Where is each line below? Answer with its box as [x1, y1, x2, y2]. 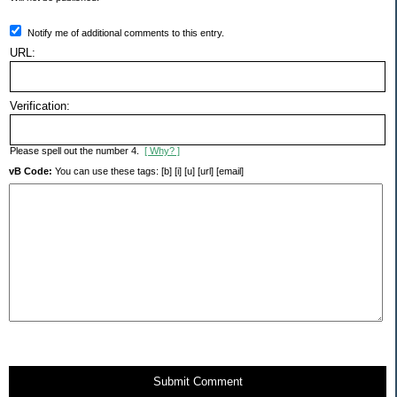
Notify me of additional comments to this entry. [27, 27, 224, 39]
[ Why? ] [144, 145, 180, 157]
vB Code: [9, 166, 52, 177]
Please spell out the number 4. [10, 145, 144, 157]
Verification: [10, 99, 70, 113]
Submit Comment [152, 375, 243, 389]
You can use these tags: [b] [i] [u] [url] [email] [52, 166, 244, 177]
